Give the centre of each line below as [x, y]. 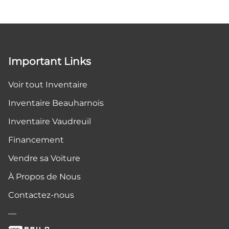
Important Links [50, 62]
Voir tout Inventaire [48, 85]
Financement [36, 140]
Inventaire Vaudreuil [50, 122]
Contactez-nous [41, 195]
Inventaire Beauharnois [56, 103]
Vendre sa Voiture [44, 158]
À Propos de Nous [44, 177]
